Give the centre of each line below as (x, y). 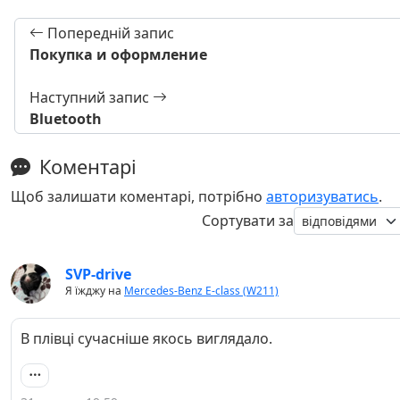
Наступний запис (91, 97)
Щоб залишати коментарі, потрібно (138, 196)
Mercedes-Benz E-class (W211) (201, 290)
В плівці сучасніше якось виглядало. (146, 338)
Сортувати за (248, 221)
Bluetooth (66, 118)
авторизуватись (322, 196)
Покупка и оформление (118, 54)
